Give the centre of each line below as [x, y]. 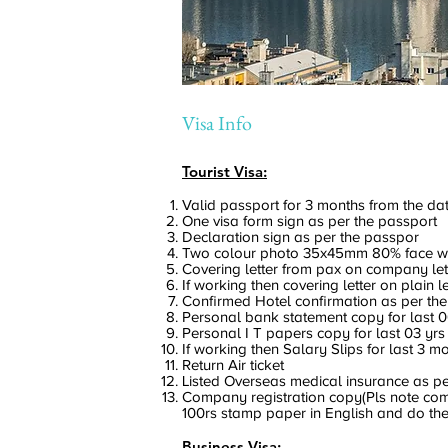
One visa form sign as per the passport [309, 221]
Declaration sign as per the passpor [300, 237]
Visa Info [217, 123]
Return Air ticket [233, 365]
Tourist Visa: [224, 171]
